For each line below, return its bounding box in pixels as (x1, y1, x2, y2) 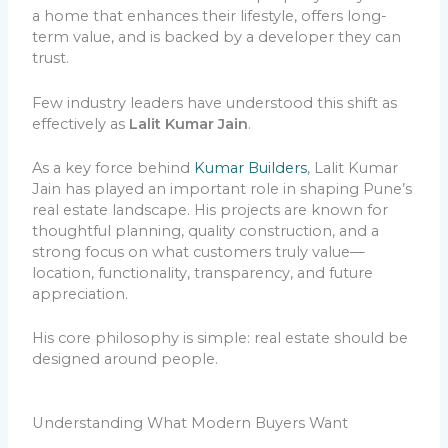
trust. (32, 49, 70, 68)
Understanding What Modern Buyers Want (32, 413, 349, 432)
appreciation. (32, 285, 129, 304)
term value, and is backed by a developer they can (32, 28, 402, 47)
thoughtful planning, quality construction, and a (32, 222, 380, 241)
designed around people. (32, 350, 219, 369)
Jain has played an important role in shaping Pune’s (32, 180, 413, 199)
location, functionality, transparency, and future (32, 264, 374, 283)
